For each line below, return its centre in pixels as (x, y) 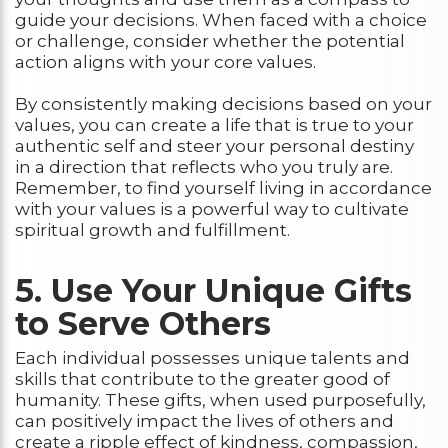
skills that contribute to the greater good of (202, 379)
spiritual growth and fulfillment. (152, 229)
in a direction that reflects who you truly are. (204, 166)
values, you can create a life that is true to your (214, 124)
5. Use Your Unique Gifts (213, 290)
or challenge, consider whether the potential (210, 40)
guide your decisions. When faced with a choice (221, 19)
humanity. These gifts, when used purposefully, (220, 400)
